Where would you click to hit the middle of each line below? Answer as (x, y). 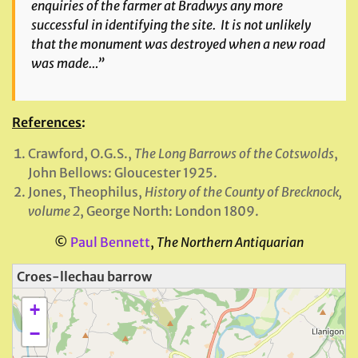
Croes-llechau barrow (84, 276)
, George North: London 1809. (169, 211)
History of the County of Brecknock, (243, 192)
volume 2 (54, 211)
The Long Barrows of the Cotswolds (234, 153)
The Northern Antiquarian (230, 242)
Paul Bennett (110, 242)
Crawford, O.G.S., (81, 153)
